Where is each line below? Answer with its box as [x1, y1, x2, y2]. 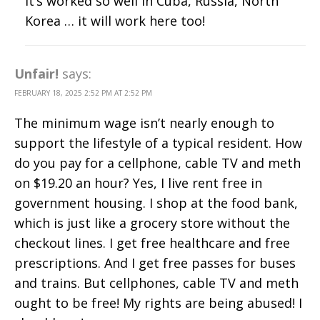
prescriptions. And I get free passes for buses [14, 254, 296, 271]
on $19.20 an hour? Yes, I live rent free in [14, 174, 262, 191]
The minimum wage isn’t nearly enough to [14, 114, 274, 131]
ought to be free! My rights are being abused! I [14, 294, 302, 311]
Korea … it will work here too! [25, 11, 205, 29]
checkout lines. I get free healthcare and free [14, 234, 290, 251]
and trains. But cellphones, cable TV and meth [14, 274, 299, 291]
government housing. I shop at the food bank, [14, 194, 298, 211]
